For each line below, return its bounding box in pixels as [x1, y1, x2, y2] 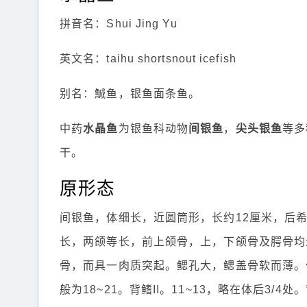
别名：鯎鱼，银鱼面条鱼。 [60, 88, 201, 99]
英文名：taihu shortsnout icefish [60, 53, 236, 64]
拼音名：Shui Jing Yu [60, 18, 177, 29]
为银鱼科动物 [118, 123, 189, 134]
